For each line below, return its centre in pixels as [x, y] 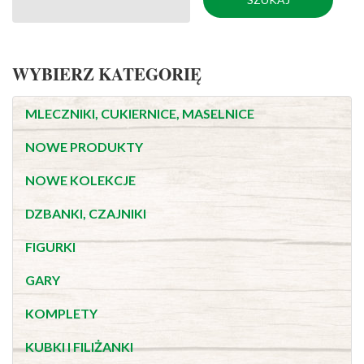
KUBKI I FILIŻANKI [79, 347]
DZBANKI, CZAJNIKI [86, 213]
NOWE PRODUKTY [84, 147]
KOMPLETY [61, 313]
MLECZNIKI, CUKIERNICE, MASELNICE [140, 113]
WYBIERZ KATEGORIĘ [107, 74]
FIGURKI [50, 247]
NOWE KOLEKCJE [80, 180]
